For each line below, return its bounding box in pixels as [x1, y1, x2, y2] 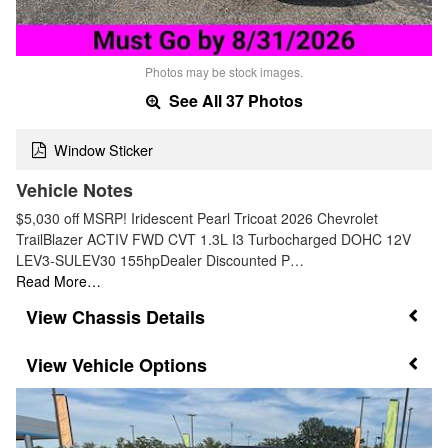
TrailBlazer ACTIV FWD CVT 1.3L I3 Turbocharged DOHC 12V [16, 228, 411, 249]
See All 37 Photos [164, 89, 303, 113]
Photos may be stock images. [145, 63, 303, 81]
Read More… [16, 270, 101, 291]
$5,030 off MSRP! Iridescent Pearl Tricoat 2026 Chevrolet [16, 207, 378, 228]
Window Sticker [54, 138, 153, 160]
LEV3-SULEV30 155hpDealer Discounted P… [16, 249, 304, 270]
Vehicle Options [72, 352, 207, 379]
